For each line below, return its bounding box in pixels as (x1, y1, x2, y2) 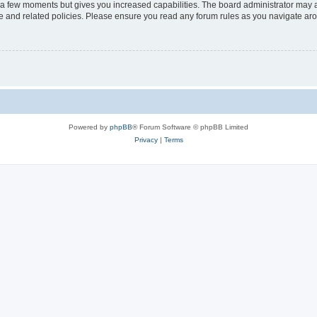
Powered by (69, 123, 110, 132)
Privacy (134, 136, 158, 144)
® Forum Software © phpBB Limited (132, 123, 248, 132)
